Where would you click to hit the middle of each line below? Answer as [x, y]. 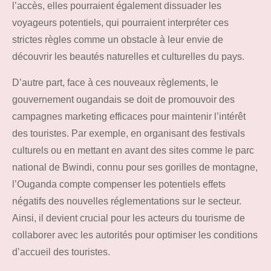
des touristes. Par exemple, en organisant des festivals [129, 134]
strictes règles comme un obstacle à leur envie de [118, 40]
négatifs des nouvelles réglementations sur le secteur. [127, 201]
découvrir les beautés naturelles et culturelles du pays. [128, 57]
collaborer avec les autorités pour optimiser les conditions [135, 235]
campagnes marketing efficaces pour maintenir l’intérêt [129, 117]
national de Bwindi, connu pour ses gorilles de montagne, [135, 168]
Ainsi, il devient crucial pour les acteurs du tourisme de [129, 218]
